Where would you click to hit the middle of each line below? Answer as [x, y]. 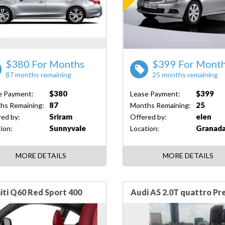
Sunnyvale [67, 128]
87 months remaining [38, 75]
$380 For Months [45, 64]
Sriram [61, 117]
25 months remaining [185, 75]
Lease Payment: [155, 93]
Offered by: [148, 117]
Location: [144, 128]
